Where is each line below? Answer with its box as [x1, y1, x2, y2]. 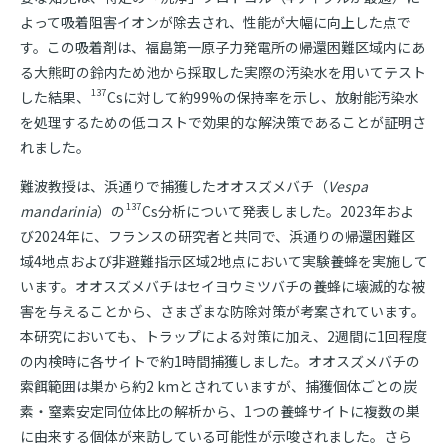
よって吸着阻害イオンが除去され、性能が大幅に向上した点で [20, 12, 411, 32]
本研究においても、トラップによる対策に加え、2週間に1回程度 [20, 326, 427, 346]
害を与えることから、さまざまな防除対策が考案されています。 [20, 301, 425, 321]
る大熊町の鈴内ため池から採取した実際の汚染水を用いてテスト [20, 62, 426, 82]
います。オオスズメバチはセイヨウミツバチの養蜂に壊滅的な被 [20, 276, 425, 296]
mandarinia [20, 201, 97, 221]
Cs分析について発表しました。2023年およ [142, 201, 415, 221]
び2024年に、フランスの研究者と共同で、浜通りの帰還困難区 [20, 226, 415, 246]
